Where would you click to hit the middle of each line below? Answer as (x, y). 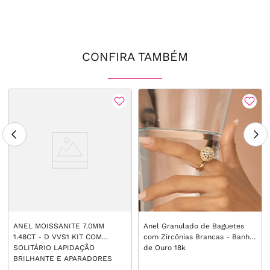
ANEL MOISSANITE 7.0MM (59, 226)
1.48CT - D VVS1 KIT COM (58, 237)
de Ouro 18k (165, 248)
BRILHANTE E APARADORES (63, 259)
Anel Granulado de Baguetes (194, 226)
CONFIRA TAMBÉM (135, 57)
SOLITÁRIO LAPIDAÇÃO (54, 248)
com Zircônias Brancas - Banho (199, 237)
